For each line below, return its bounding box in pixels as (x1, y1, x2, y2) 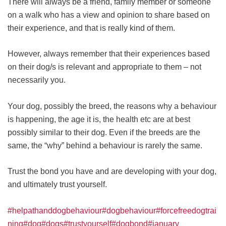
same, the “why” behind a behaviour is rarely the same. (8, 141, 202, 150)
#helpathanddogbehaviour (8, 206, 102, 215)
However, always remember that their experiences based (8, 49, 210, 59)
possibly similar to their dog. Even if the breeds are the (8, 128, 200, 137)
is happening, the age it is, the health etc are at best (8, 115, 190, 124)
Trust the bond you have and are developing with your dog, (8, 167, 216, 176)
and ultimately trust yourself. (8, 180, 107, 189)
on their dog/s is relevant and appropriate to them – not (8, 63, 201, 72)
